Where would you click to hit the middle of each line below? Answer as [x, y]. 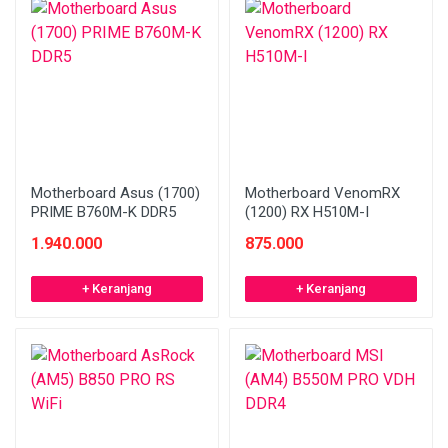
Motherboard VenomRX [322, 193]
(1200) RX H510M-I [307, 212]
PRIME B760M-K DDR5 [103, 212]
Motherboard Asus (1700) [115, 193]
